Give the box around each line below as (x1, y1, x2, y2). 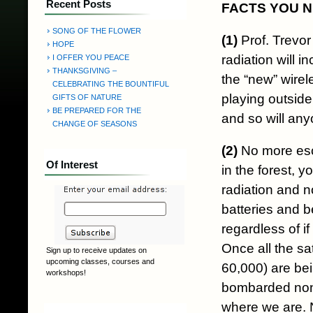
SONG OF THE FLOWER (52, 27, 141, 35)
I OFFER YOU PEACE (52, 53, 129, 61)
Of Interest (46, 159, 98, 170)
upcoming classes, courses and (46, 257, 154, 265)
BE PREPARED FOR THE (52, 106, 141, 115)
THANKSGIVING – (52, 66, 117, 75)
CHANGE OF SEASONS (52, 119, 137, 128)
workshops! (46, 268, 86, 277)
